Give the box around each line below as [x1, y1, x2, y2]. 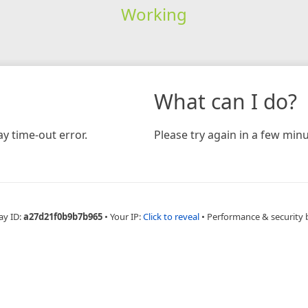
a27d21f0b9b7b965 [23, 210, 102, 223]
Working [120, 2, 187, 25]
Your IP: [109, 210, 143, 223]
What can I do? [154, 87, 297, 115]
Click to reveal [142, 210, 199, 223]
